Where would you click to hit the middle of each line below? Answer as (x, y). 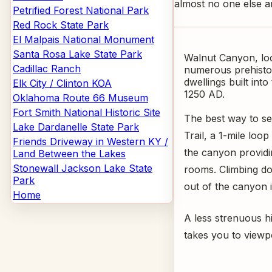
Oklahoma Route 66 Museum (80, 98)
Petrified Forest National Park (81, 10)
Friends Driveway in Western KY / (90, 141)
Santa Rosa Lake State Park (77, 54)
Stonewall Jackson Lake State (83, 168)
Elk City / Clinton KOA (62, 83)
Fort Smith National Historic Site (87, 112)
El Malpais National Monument (83, 39)
